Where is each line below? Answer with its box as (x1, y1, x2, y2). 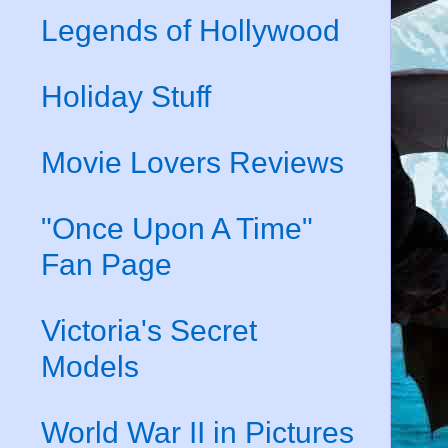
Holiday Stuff (41, 79, 211, 113)
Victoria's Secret (41, 313, 257, 347)
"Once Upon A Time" (41, 211, 313, 245)
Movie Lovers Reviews (41, 145, 344, 179)
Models (41, 349, 139, 383)
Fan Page (41, 247, 172, 281)
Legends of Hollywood (41, 13, 340, 47)
